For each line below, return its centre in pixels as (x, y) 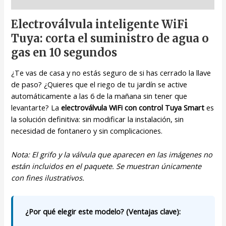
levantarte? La (36, 108)
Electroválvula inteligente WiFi (100, 24)
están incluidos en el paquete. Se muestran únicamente (106, 166)
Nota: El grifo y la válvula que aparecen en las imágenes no (112, 154)
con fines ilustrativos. (48, 177)
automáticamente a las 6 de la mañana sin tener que (99, 96)
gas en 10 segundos (64, 53)
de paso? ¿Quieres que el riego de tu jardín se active (99, 84)
